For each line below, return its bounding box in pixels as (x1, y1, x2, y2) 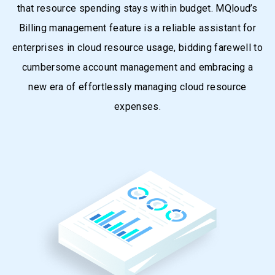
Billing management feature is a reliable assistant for (18, 22, 257, 34)
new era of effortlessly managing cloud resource (28, 81, 247, 93)
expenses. (114, 101, 161, 112)
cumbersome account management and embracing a (21, 61, 254, 73)
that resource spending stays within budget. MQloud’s (17, 2, 258, 14)
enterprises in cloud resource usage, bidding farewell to (12, 42, 263, 53)
